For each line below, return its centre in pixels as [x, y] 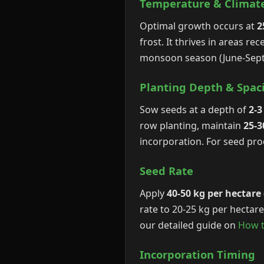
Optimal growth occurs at [198, 26]
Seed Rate [166, 171]
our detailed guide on [189, 225]
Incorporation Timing [197, 254]
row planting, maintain [192, 126]
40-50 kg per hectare [214, 193]
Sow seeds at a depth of [194, 110]
